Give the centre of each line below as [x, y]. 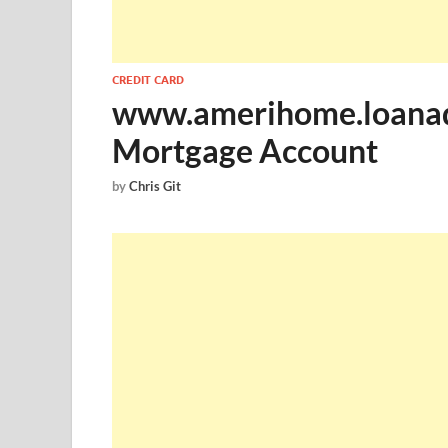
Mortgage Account [245, 150]
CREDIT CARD [148, 80]
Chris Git [155, 186]
